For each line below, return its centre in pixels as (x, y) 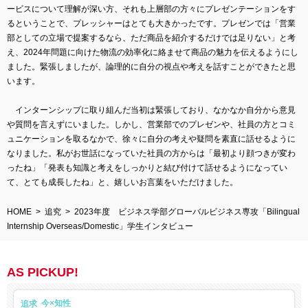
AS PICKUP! (43, 272)
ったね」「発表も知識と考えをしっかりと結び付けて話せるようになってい (147, 167)
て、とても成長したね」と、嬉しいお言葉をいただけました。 (122, 182)
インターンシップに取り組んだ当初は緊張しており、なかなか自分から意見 (151, 110)
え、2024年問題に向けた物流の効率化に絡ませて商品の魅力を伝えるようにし (153, 52)
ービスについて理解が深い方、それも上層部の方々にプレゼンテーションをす (151, 9)
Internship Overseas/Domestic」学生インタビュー (100, 226)
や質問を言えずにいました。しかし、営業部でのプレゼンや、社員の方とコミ (151, 124)
